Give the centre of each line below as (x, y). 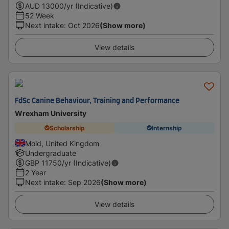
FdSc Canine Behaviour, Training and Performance (97, 101)
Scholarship (67, 128)
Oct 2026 (84, 25)
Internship (167, 128)
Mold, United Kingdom (62, 143)
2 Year (36, 173)
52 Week (40, 16)
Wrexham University (51, 113)
